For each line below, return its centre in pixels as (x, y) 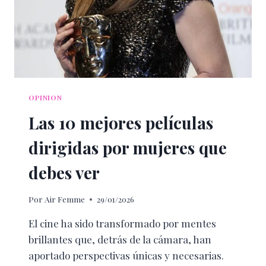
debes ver (64, 172)
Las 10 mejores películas (121, 122)
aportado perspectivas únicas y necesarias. (126, 256)
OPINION (45, 97)
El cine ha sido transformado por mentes (122, 224)
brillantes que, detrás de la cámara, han (120, 240)
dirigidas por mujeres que (128, 147)
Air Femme (65, 199)
